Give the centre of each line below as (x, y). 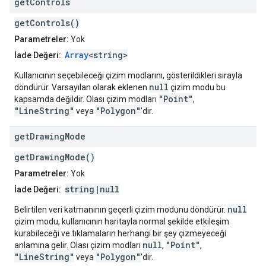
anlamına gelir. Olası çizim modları (78, 246)
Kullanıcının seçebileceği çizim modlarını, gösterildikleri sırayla (128, 76)
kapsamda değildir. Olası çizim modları (86, 99)
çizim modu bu (197, 88)
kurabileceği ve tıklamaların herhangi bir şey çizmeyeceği (120, 234)
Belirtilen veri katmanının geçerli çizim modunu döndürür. (121, 210)
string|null (92, 189)
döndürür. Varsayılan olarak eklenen (82, 88)
